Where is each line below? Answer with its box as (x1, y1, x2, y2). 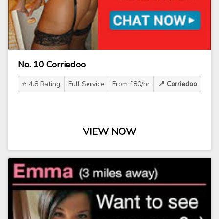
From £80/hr (112, 79, 150, 88)
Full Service (68, 79, 105, 88)
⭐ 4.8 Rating (22, 79, 60, 88)
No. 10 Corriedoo (18, 59, 86, 70)
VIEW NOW (83, 125, 136, 138)
